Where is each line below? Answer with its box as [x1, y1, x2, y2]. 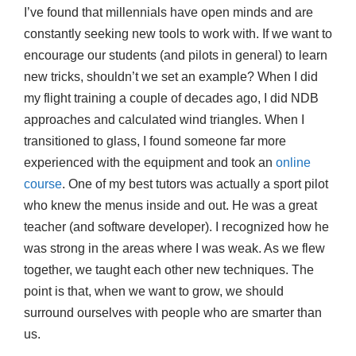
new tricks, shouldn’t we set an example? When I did [24, 69, 318, 83]
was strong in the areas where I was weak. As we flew [24, 241, 325, 255]
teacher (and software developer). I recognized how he [24, 219, 329, 234]
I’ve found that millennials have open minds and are [24, 5, 313, 19]
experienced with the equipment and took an [24, 155, 276, 169]
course [24, 176, 62, 191]
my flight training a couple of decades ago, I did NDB [24, 91, 319, 105]
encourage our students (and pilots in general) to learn [24, 48, 327, 62]
